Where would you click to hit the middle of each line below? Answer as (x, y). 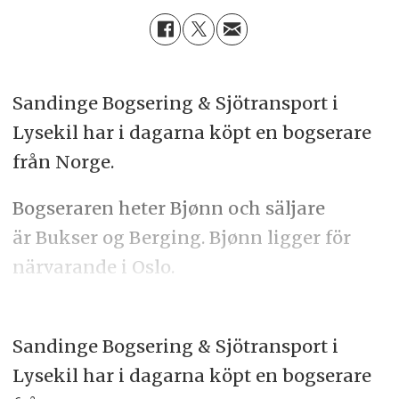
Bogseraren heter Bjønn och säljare (168, 208)
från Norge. (63, 161)
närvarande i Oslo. (93, 267)
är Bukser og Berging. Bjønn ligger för (181, 238)
